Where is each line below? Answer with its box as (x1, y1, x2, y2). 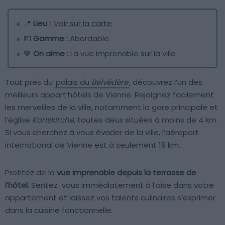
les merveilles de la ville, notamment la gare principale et (5, 101, 218, 113)
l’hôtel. (5, 179, 29, 190)
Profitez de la (5, 167, 57, 178)
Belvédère (91, 76, 128, 87)
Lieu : (33, 18, 53, 29)
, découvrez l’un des (129, 76, 202, 87)
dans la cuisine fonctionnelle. (5, 204, 113, 215)
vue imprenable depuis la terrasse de (57, 167, 196, 178)
